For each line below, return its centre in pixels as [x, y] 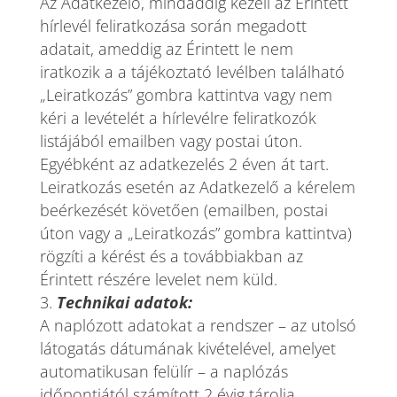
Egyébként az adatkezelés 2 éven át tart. [184, 164]
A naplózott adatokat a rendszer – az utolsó [198, 325]
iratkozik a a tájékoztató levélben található [192, 72]
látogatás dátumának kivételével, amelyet [187, 348]
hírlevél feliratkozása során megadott [173, 26]
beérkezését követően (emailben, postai [183, 210]
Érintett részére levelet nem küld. [158, 279]
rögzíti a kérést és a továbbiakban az [171, 256]
